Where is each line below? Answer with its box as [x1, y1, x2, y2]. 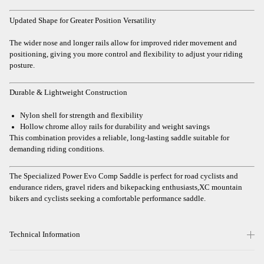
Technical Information [9, 230, 80, 239]
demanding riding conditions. [9, 144, 104, 153]
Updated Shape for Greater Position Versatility [9, 16, 156, 25]
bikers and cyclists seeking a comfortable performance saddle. [9, 194, 206, 203]
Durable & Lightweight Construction [9, 88, 127, 97]
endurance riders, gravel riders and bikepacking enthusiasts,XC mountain [9, 183, 242, 192]
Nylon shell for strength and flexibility [20, 111, 143, 120]
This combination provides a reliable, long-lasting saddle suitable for [9, 133, 229, 142]
